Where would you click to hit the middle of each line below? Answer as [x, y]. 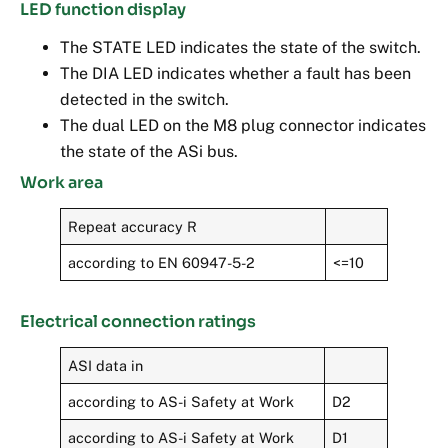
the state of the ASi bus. [149, 151]
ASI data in [106, 365]
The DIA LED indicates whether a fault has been [235, 73]
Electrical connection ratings [138, 321]
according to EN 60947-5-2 [162, 262]
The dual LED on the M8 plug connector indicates [243, 125]
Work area [61, 182]
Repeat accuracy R [133, 226]
